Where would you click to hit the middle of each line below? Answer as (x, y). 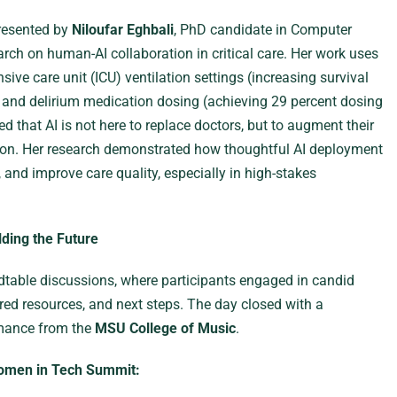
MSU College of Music (165, 328)
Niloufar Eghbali (122, 30)
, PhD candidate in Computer (262, 30)
